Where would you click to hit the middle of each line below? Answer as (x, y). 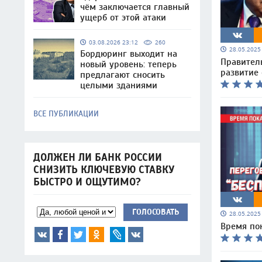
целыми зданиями (119, 85)
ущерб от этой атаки (123, 18)
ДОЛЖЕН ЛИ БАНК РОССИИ (98, 158)
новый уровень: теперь (128, 64)
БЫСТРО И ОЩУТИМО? (87, 182)
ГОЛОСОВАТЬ (156, 212)
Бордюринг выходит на (129, 54)
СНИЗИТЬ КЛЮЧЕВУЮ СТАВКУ (104, 170)
